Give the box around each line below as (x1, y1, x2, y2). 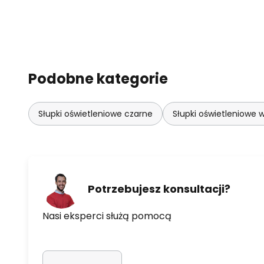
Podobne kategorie (28, 68, 168, 88)
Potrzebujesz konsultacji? (88, 181, 230, 197)
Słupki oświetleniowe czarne (38, 107, 153, 120)
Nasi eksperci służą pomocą (42, 209, 171, 223)
